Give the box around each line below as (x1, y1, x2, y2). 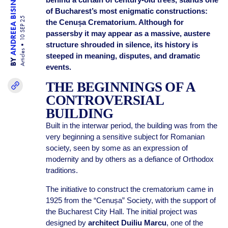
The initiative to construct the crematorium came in (45, 185, 213, 193)
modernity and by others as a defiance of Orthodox (45, 155, 214, 163)
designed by (45, 218, 88, 227)
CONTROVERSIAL (45, 93, 163, 108)
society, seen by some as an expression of (45, 144, 188, 152)
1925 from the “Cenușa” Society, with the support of (45, 196, 216, 205)
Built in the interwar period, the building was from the (45, 121, 217, 130)
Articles (19, 48, 26, 67)
